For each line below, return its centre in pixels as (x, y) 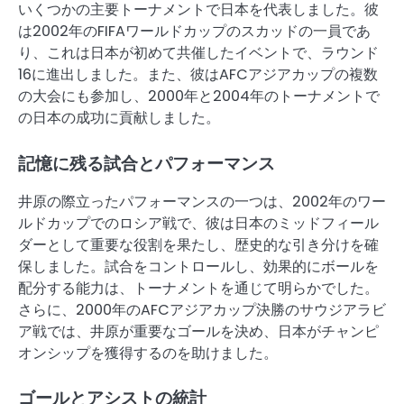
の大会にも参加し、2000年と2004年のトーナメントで (199, 96)
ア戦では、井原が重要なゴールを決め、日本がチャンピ (198, 331)
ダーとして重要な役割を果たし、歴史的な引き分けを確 (198, 244)
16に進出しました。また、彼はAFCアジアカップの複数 (198, 75)
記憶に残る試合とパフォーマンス (147, 163)
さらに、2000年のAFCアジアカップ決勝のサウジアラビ (202, 309)
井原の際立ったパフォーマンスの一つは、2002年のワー (202, 201)
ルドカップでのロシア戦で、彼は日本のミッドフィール (198, 223)
